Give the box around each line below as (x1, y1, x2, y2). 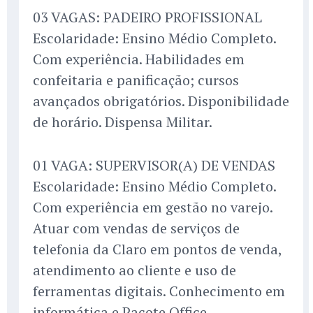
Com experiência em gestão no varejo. (33, 198, 272, 217)
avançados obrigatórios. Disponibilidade (33, 92, 289, 111)
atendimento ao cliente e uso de (33, 261, 236, 280)
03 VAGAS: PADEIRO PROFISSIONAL (33, 8, 262, 27)
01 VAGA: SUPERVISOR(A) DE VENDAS (33, 156, 275, 175)
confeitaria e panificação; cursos (33, 71, 239, 90)
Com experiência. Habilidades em (33, 50, 245, 69)
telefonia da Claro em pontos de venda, (33, 240, 282, 259)
